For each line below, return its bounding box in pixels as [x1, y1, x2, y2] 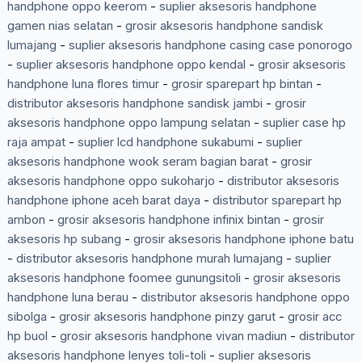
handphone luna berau [6, 290, 128, 305]
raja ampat [6, 135, 65, 150]
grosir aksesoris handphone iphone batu [133, 232, 354, 247]
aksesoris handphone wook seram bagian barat [6, 154, 268, 170]
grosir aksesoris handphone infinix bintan [57, 213, 280, 228]
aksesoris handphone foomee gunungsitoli [6, 271, 241, 286]
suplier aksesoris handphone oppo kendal [15, 57, 246, 73]
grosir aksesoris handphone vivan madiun [59, 329, 287, 344]
